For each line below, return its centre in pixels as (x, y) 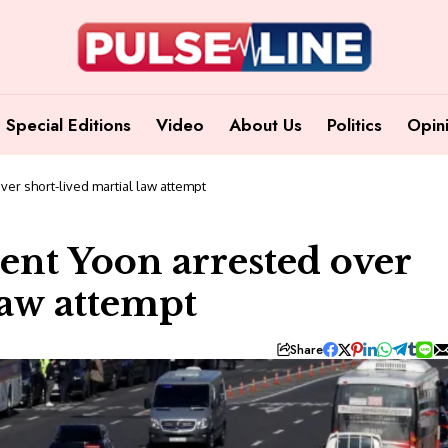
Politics (354, 124)
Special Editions (68, 124)
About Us (265, 124)
